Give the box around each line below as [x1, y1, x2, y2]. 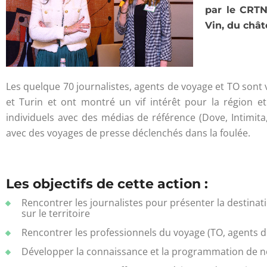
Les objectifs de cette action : [6, 176, 208, 193]
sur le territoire [21, 207, 90, 221]
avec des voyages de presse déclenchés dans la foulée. [6, 126, 250, 140]
